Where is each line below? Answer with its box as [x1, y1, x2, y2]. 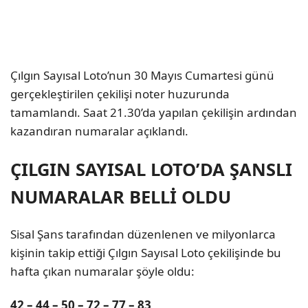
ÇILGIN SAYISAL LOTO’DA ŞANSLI [10, 157, 292, 181]
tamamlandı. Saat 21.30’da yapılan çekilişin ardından [10, 104, 297, 120]
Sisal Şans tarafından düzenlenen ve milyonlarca [10, 226, 276, 243]
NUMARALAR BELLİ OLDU [10, 184, 231, 208]
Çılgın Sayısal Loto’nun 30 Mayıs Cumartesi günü [10, 67, 274, 83]
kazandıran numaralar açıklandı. [10, 122, 188, 139]
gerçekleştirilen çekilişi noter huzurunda [10, 85, 230, 102]
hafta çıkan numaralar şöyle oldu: [10, 263, 195, 280]
